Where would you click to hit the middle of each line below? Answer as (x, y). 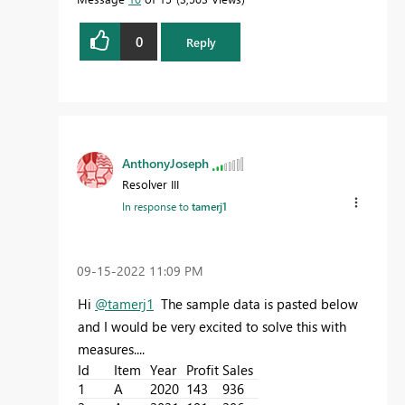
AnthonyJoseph (165, 163)
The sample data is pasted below (256, 303)
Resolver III (151, 184)
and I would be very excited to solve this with (212, 326)
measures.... (111, 348)
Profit (202, 369)
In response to (157, 206)
